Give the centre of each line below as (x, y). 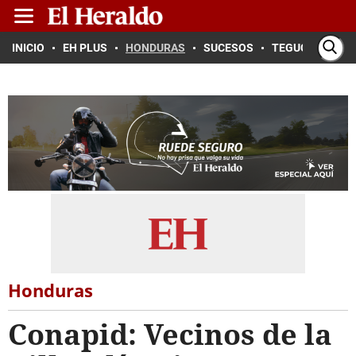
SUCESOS (228, 48)
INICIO (28, 48)
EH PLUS (85, 48)
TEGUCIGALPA (309, 48)
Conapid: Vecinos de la (170, 334)
